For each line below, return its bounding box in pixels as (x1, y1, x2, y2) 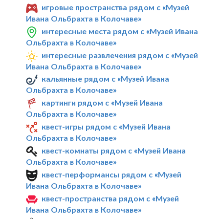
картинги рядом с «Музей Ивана (42, 98, 163, 108)
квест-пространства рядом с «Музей (42, 193, 179, 203)
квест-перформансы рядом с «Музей (42, 169, 182, 179)
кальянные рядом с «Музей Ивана (42, 74, 170, 84)
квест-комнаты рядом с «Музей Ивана (42, 146, 186, 155)
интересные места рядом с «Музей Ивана (42, 26, 198, 36)
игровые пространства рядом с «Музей (42, 2, 190, 12)
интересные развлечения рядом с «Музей (42, 50, 198, 60)
